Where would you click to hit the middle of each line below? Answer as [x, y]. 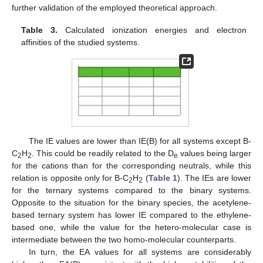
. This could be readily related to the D [103, 154]
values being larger [215, 154]
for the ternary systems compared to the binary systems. [131, 190]
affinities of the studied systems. [81, 43]
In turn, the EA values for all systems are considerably [140, 252]
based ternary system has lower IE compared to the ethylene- [131, 215]
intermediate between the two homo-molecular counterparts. [124, 240]
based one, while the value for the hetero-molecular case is [131, 227]
